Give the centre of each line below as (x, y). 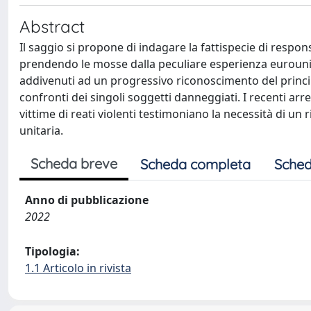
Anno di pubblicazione (87, 200)
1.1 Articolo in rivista (78, 268)
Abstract (52, 26)
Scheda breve (74, 163)
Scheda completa (195, 164)
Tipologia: (52, 251)
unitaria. (41, 130)
